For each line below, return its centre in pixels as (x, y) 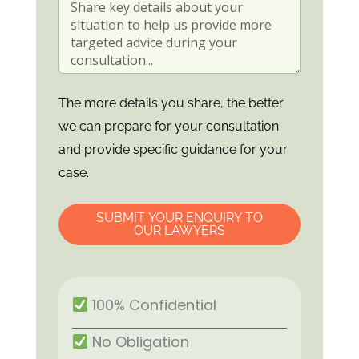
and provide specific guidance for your (173, 150)
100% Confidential (153, 305)
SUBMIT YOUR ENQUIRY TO (179, 218)
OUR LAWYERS (179, 231)
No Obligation (139, 342)
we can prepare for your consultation (168, 127)
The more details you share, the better (171, 103)
